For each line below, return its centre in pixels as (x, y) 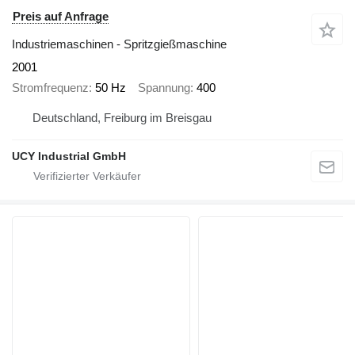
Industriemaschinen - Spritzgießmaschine (119, 44)
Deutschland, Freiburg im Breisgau (122, 117)
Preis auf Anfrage (61, 16)
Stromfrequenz (50, 88)
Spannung (164, 88)
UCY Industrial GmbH (69, 156)
